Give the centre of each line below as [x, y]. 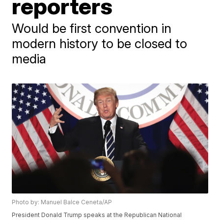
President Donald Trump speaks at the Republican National [97, 215]
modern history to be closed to [100, 43]
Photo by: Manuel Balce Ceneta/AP [62, 202]
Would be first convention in [92, 28]
